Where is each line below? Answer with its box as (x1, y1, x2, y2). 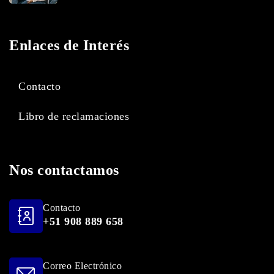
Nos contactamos (9, 162, 119, 179)
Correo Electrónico (43, 260, 122, 271)
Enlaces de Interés (9, 37, 129, 54)
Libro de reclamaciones (18, 110, 129, 123)
